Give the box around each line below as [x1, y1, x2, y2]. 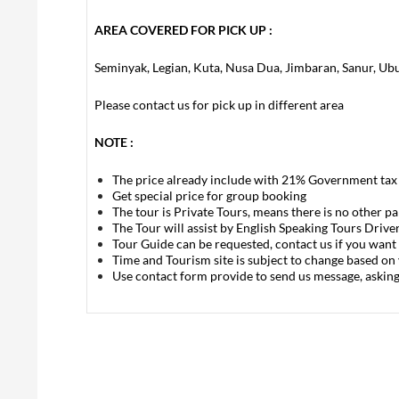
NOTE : [94, 134, 134, 150]
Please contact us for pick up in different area [94, 97, 344, 112]
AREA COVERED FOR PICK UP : [94, 22, 273, 37]
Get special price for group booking [112, 188, 306, 203]
